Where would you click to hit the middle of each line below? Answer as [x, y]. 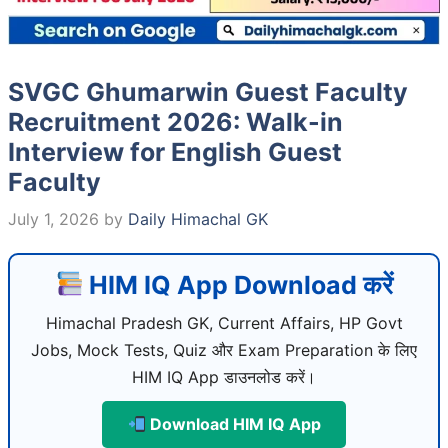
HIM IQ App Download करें [238, 284]
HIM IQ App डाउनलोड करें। [224, 376]
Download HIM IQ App [233, 423]
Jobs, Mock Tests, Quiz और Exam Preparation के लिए [224, 349]
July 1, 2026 [53, 218]
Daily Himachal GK [198, 218]
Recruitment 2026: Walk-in [175, 121]
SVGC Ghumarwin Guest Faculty [208, 91]
